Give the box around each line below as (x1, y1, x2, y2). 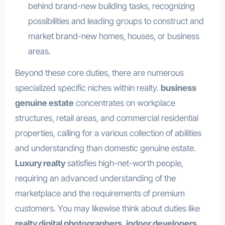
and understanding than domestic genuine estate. (15, 143, 196, 153)
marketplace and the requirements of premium (15, 188, 185, 198)
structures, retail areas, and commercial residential (15, 113, 198, 123)
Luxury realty (15, 158, 65, 168)
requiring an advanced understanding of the (15, 173, 176, 183)
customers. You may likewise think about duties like (15, 203, 200, 213)
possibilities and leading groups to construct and (28, 16, 204, 26)
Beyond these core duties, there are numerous (15, 67, 184, 78)
